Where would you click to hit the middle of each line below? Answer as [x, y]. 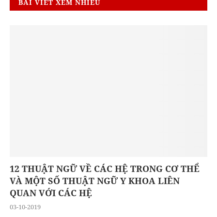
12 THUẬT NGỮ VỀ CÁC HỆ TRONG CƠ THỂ [105, 168]
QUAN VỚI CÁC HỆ [51, 193]
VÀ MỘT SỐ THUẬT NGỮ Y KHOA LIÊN [95, 180]
